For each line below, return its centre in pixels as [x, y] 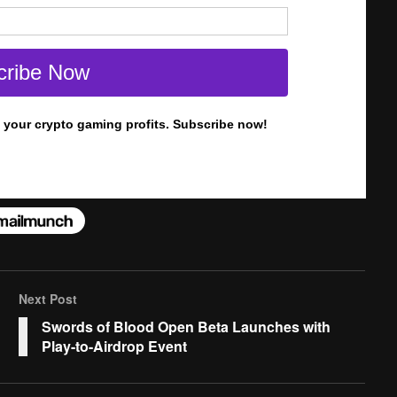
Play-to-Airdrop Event [114, 346]
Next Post [47, 298]
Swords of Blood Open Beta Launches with [186, 326]
